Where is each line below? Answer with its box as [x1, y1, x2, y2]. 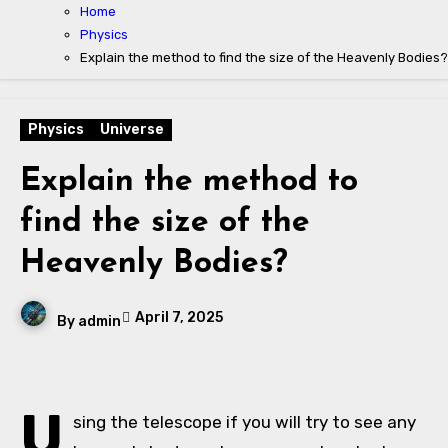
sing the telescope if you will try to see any [73, 412, 416, 433]
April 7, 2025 [135, 308, 223, 326]
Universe [100, 121, 164, 138]
